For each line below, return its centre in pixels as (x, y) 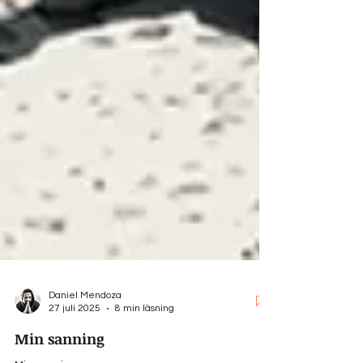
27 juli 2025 (75, 328)
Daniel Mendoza (85, 315)
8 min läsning (145, 328)
